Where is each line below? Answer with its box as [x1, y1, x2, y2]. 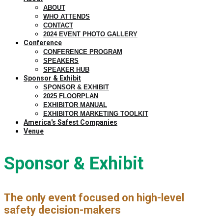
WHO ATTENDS [43, 13, 90, 20]
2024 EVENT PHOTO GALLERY [43, 30, 137, 38]
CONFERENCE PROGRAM [43, 48, 122, 55]
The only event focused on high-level [4, 192, 184, 204]
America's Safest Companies [24, 118, 117, 126]
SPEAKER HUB [43, 66, 89, 73]
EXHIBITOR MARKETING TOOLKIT [43, 110, 148, 117]
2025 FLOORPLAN [43, 92, 98, 100]
